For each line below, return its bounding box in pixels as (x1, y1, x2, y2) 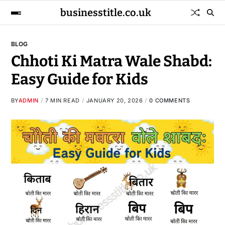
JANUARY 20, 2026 (86, 97, 143, 104)
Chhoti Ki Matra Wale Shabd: (11, 52, 212, 70)
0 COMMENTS (149, 97, 190, 104)
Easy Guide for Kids (11, 70, 148, 88)
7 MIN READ (45, 97, 80, 104)
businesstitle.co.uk (60, 7, 152, 19)
